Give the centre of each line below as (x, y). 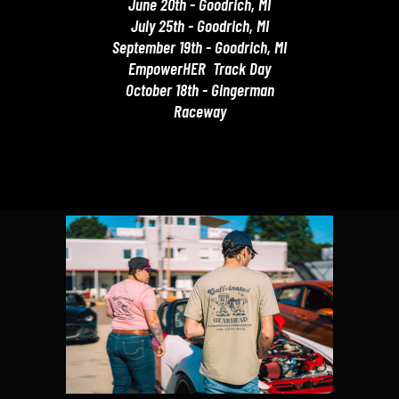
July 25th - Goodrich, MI (199, 25)
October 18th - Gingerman (199, 90)
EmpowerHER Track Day (199, 68)
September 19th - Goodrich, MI (199, 47)
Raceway (199, 111)
